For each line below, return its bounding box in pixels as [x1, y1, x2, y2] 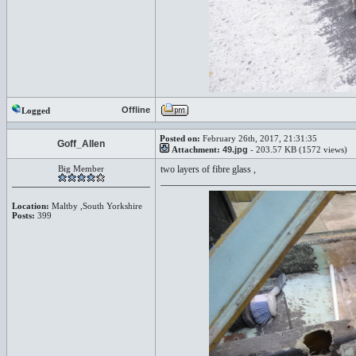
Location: [12, 201, 49, 211]
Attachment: [172, 145, 220, 154]
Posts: [12, 211, 35, 220]
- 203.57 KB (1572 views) [248, 145, 347, 154]
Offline [122, 105, 150, 114]
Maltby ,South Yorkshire [49, 201, 142, 211]
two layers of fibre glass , [161, 164, 256, 175]
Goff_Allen [57, 138, 105, 149]
